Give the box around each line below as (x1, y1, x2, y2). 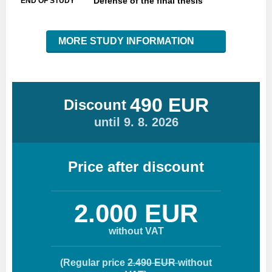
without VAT (108, 226, 164, 236)
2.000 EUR (74, 199, 198, 228)
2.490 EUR (127, 257, 178, 268)
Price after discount (68, 158, 204, 175)
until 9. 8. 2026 (93, 115, 178, 129)
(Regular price (60, 257, 127, 268)
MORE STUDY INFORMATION (58, 36, 197, 46)
